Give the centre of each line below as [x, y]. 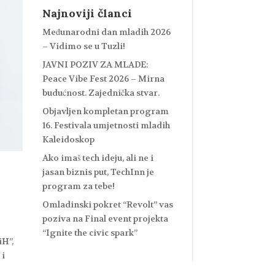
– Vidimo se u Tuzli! [83, 46]
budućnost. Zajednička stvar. [101, 92]
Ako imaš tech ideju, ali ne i [98, 157]
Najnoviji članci [87, 13]
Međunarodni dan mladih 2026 [106, 32]
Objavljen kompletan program [105, 111]
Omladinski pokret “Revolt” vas [107, 204]
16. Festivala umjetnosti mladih [106, 125]
